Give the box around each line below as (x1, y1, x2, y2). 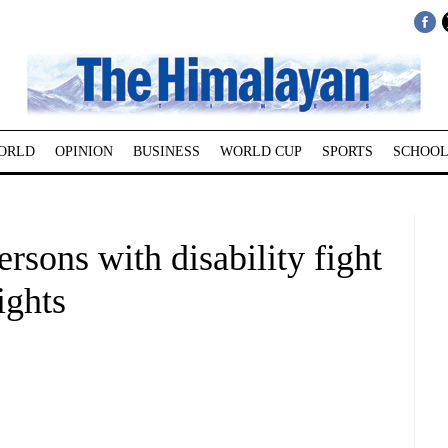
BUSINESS (132, 144, 200, 159)
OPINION (54, 144, 113, 159)
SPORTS (321, 144, 373, 159)
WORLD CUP (219, 144, 302, 159)
